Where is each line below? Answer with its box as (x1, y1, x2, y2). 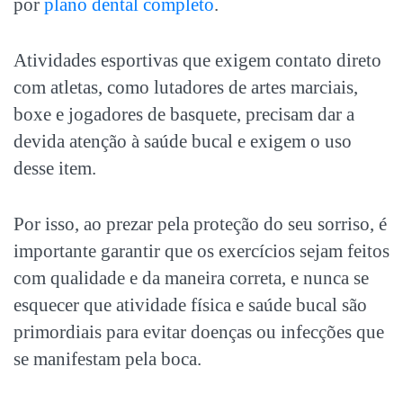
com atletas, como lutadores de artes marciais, (13, 76, 358, 98)
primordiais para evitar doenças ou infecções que (13, 320, 384, 343)
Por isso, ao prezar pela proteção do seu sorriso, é (13, 212, 387, 235)
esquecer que (13, 293, 116, 316)
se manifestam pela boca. (13, 347, 201, 370)
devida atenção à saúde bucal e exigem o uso (13, 130, 352, 152)
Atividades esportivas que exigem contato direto (13, 49, 381, 71)
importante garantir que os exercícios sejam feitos (13, 239, 390, 262)
